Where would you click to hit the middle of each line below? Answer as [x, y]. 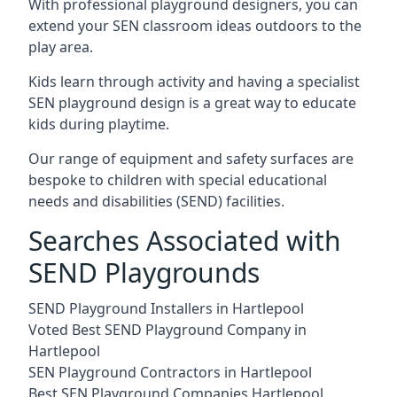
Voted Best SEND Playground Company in [167, 330]
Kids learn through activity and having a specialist [194, 82]
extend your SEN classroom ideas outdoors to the [195, 26]
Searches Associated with [185, 241]
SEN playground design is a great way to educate [192, 103]
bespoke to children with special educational [178, 180]
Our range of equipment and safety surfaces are [191, 159]
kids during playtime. [99, 124]
